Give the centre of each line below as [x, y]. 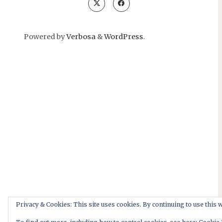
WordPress [124, 37]
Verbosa [80, 37]
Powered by [44, 37]
